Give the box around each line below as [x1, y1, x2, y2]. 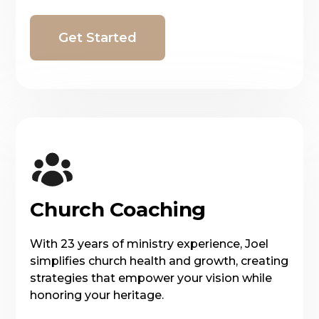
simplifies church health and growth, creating [30, 253, 289, 268]
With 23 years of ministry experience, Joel [30, 236, 269, 251]
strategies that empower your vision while [30, 271, 273, 285]
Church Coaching [30, 197, 206, 221]
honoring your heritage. [30, 288, 164, 302]
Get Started [58, 29, 137, 46]
